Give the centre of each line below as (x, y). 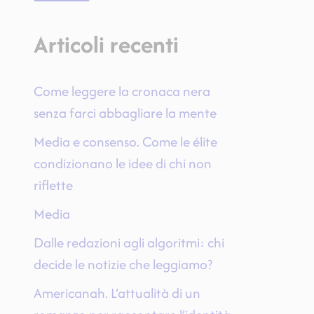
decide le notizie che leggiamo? (123, 265)
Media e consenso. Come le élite (125, 142)
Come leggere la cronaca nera (122, 91)
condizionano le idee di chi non (122, 164)
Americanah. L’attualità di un (117, 293)
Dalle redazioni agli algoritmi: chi (129, 243)
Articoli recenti (106, 45)
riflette (53, 185)
